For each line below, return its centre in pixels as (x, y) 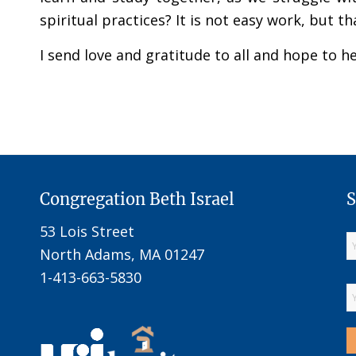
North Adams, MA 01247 (122, 255)
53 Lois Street (87, 232)
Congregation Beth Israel (137, 199)
